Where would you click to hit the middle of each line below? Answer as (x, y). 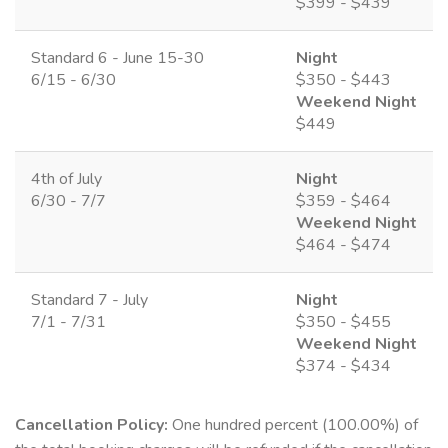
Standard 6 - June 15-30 (117, 57)
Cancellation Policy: (91, 424)
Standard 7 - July (89, 299)
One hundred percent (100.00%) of (293, 424)
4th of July (66, 178)
